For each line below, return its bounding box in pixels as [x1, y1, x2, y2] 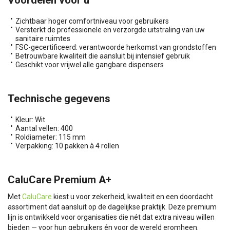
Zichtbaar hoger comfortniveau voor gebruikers [15, 16, 169, 25]
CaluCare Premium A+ [8, 173, 111, 186]
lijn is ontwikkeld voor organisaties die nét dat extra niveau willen [8, 213, 215, 221]
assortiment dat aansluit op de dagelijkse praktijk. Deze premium [8, 202, 217, 211]
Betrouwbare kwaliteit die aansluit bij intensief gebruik [15, 51, 190, 60]
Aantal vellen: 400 [15, 124, 73, 132]
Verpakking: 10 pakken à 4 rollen [15, 141, 119, 150]
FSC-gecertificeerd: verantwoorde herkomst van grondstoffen [15, 43, 216, 51]
